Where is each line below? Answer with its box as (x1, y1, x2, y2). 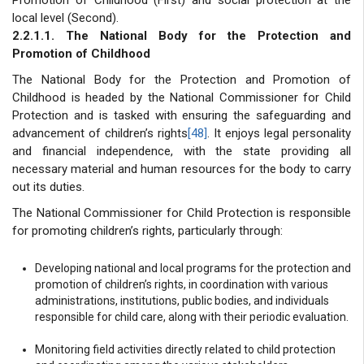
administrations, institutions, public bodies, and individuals (35, 293, 329, 307)
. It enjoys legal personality (207, 125, 351, 141)
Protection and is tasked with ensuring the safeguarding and (12, 107, 351, 123)
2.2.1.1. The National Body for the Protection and (12, 28, 351, 43)
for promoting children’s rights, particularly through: (12, 223, 283, 238)
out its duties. (12, 179, 84, 194)
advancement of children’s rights (12, 125, 188, 141)
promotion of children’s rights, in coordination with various (35, 277, 328, 291)
